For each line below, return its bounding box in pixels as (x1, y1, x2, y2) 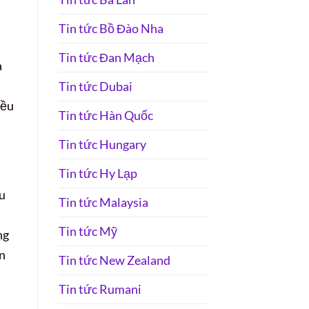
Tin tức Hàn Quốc (58, 107, 153, 123)
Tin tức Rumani (58, 281, 141, 297)
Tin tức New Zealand (58, 252, 170, 268)
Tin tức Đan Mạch (58, 49, 154, 65)
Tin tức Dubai (58, 78, 132, 94)
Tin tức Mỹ (58, 223, 117, 239)
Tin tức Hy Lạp (58, 165, 137, 181)
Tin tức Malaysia (58, 194, 148, 210)
